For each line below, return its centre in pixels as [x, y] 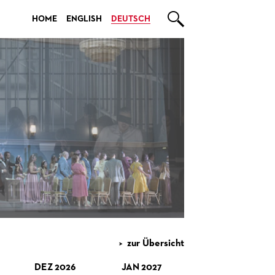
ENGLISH [84, 19]
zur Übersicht [156, 244]
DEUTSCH [131, 19]
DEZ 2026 [55, 268]
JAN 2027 [141, 268]
